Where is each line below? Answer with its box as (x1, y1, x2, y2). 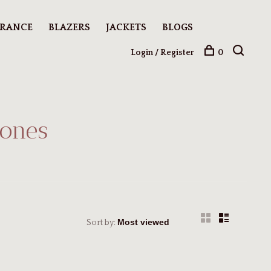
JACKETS (106, 21, 146, 33)
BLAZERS (48, 21, 90, 33)
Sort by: (87, 218, 116, 227)
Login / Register (131, 48, 194, 57)
